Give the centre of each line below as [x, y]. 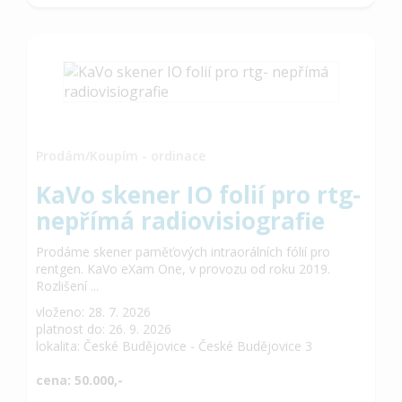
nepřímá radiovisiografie [180, 220]
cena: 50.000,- [79, 380]
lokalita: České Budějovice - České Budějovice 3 [174, 345]
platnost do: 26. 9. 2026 [104, 328]
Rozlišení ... [67, 285]
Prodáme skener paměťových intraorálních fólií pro [183, 251]
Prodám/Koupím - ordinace [121, 155]
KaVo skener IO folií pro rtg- [198, 194]
